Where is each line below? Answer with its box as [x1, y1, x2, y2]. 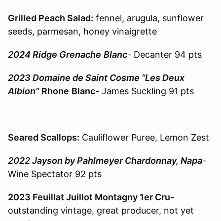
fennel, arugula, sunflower [93, 13, 204, 24]
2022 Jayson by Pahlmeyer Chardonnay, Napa [8, 155, 202, 166]
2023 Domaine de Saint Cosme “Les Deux [8, 73, 184, 83]
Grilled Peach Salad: [8, 13, 93, 24]
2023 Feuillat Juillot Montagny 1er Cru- [8, 192, 174, 203]
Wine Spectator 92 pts [8, 169, 102, 180]
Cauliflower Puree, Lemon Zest [79, 132, 209, 143]
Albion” [8, 86, 39, 97]
